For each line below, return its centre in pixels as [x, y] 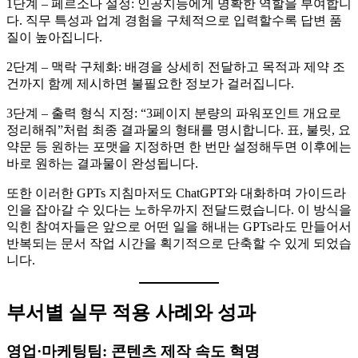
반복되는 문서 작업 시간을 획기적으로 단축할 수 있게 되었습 [179, 243]
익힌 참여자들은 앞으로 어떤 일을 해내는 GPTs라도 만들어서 [179, 226]
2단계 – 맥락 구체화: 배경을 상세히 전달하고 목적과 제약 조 [176, 66]
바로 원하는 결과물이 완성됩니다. [102, 163]
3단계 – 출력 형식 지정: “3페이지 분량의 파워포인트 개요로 [174, 113]
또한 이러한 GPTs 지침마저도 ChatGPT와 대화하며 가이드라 [176, 193]
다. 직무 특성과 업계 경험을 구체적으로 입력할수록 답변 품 [174, 20]
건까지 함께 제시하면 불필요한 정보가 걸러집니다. [150, 83]
